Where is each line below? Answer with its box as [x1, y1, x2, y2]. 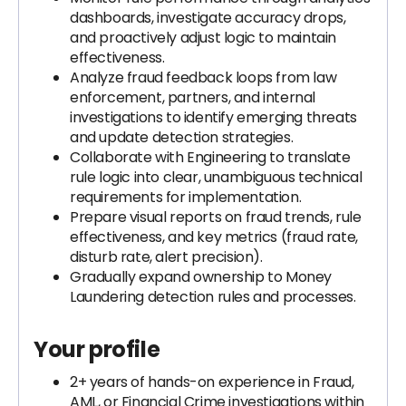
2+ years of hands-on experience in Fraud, [70, 372, 354, 392]
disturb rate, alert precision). [70, 246, 263, 267]
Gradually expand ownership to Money [70, 266, 333, 287]
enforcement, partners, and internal [70, 87, 316, 108]
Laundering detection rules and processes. [70, 286, 356, 307]
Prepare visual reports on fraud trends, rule [70, 207, 362, 227]
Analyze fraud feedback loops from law [70, 67, 337, 88]
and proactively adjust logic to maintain [70, 27, 337, 48]
